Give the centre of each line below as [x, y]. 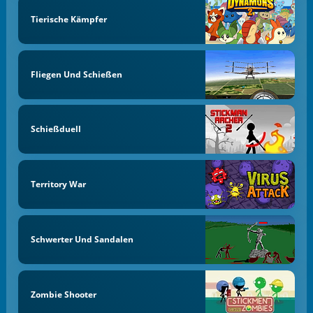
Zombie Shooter [63, 294]
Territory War [58, 184]
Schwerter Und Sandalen [82, 239]
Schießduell [56, 129]
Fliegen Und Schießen [76, 74]
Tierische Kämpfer [68, 19]
